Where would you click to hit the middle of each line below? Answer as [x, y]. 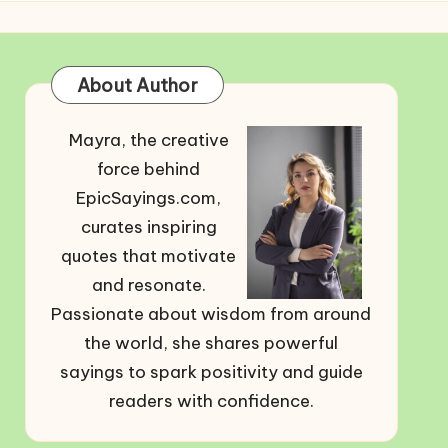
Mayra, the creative [148, 140]
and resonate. [148, 285]
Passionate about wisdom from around [211, 314]
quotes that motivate [149, 256]
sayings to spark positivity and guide [211, 372]
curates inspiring [148, 227]
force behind [149, 169]
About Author [137, 85]
